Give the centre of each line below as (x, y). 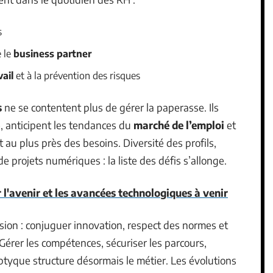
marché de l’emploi (179, 125)
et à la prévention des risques (77, 75)
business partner (52, 53)
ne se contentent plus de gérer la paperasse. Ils (110, 107)
